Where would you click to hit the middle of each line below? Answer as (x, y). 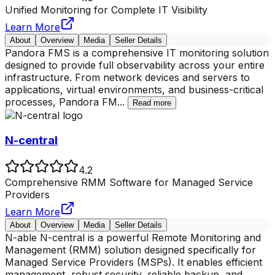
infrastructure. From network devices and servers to (127, 78)
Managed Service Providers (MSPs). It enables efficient (134, 262)
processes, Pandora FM (61, 102)
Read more (152, 103)
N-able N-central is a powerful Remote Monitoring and (133, 237)
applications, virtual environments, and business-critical (134, 90)
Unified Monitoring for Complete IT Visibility (106, 10)
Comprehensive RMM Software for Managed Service (129, 182)
